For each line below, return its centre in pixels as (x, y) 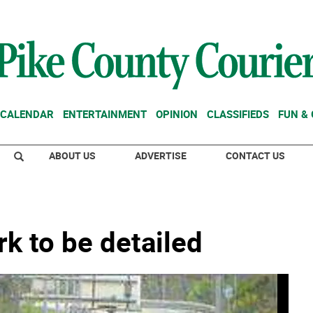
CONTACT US (255, 155)
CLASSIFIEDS (238, 114)
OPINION (177, 114)
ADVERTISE (161, 155)
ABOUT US (72, 155)
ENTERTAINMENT (105, 114)
